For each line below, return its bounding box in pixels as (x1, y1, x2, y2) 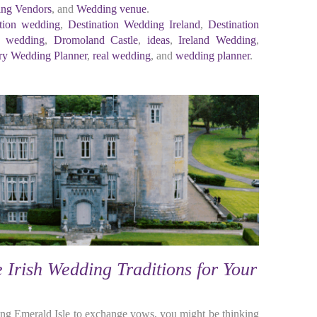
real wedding (92, 50, 151, 62)
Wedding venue (76, 3, 146, 15)
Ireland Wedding (178, 34, 257, 46)
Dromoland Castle (53, 34, 139, 46)
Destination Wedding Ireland (67, 18, 200, 30)
